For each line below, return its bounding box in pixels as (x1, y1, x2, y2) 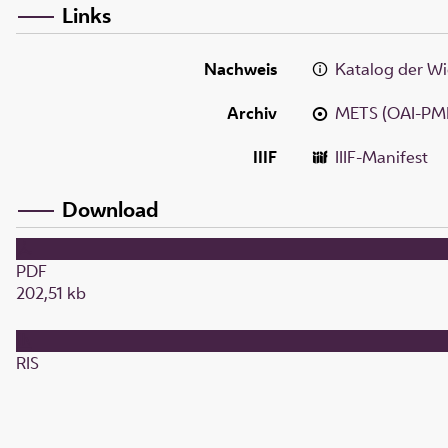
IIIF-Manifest (335, 145, 429, 168)
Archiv (227, 101, 277, 124)
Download (62, 194, 159, 223)
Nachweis (204, 57, 277, 80)
